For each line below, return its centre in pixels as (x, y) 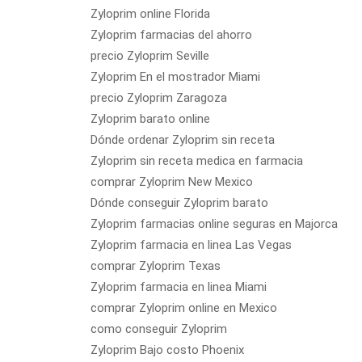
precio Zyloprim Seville (150, 56)
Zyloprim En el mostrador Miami (175, 77)
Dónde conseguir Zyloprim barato (179, 203)
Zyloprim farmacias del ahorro (171, 35)
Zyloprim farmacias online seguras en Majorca (214, 224)
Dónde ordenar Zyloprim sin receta (183, 140)
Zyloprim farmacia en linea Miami (179, 287)
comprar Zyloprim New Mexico (172, 182)
